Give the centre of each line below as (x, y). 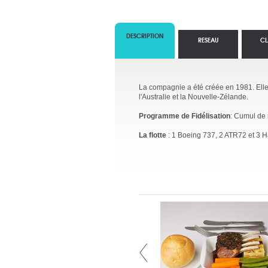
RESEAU (208, 40)
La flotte (153, 135)
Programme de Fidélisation (185, 116)
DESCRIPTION (145, 36)
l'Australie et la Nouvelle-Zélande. (194, 97)
